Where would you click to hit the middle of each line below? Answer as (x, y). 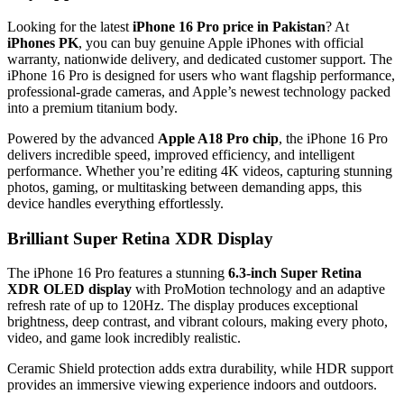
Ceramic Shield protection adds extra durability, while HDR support (200, 369)
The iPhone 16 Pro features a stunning (118, 273)
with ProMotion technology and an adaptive (258, 289)
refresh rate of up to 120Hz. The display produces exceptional (183, 306)
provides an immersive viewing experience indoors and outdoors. (192, 385)
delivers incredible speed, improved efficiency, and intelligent (181, 154)
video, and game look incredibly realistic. (124, 338)
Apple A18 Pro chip (218, 138)
